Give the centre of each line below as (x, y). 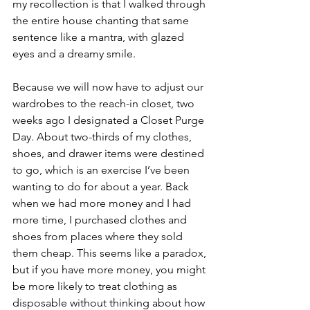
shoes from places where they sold (99, 236)
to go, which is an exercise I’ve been (102, 170)
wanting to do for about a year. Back (102, 186)
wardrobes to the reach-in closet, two (105, 103)
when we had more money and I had (103, 203)
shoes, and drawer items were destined (110, 153)
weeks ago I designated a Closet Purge (110, 120)
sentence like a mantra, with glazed (100, 37)
